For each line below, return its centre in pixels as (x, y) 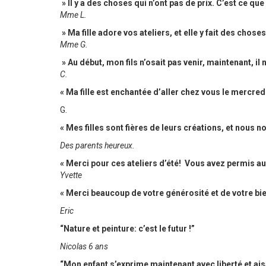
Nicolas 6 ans (84, 246)
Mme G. (74, 45)
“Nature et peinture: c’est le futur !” (127, 229)
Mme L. (73, 15)
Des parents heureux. (97, 145)
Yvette (71, 175)
